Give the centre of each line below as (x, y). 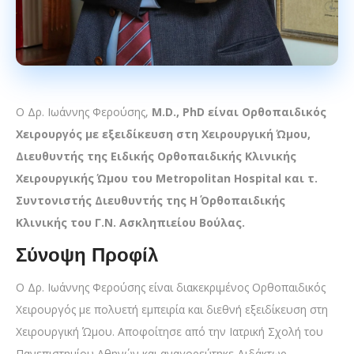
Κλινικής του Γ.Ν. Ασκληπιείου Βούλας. (130, 222)
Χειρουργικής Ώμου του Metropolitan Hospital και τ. (167, 178)
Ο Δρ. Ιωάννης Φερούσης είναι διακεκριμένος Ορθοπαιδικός (171, 287)
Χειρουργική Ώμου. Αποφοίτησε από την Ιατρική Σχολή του (169, 331)
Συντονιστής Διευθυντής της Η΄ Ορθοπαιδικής (151, 200)
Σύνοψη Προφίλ (87, 254)
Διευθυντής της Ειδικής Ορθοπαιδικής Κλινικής (156, 156)
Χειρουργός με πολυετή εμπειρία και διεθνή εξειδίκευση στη (172, 309)
